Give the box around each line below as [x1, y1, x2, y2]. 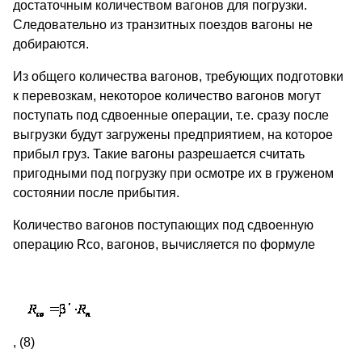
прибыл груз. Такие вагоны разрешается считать [13, 147, 305, 162]
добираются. [13, 37, 89, 52]
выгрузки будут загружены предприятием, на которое [13, 128, 333, 142]
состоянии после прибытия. [13, 186, 179, 200]
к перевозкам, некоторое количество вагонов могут [13, 89, 321, 103]
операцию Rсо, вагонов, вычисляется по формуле [13, 238, 315, 252]
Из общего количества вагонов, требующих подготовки [13, 69, 343, 84]
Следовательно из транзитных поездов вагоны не [13, 18, 313, 32]
